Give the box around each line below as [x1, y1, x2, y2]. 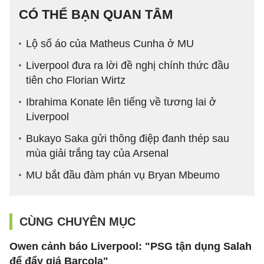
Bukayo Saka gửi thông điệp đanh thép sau [26, 133, 229, 145]
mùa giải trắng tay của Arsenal [26, 147, 169, 160]
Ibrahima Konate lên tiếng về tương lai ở [26, 96, 216, 108]
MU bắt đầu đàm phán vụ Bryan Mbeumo [26, 169, 220, 181]
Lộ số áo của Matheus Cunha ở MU [26, 38, 194, 50]
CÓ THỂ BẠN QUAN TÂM [19, 7, 173, 22]
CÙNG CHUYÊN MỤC [19, 215, 136, 229]
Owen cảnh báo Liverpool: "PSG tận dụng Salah [9, 240, 252, 253]
